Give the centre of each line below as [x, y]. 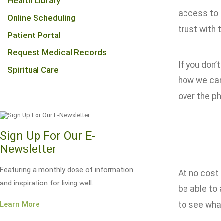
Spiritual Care [33, 70]
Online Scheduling [41, 18]
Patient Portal [34, 35]
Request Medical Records [57, 52]
